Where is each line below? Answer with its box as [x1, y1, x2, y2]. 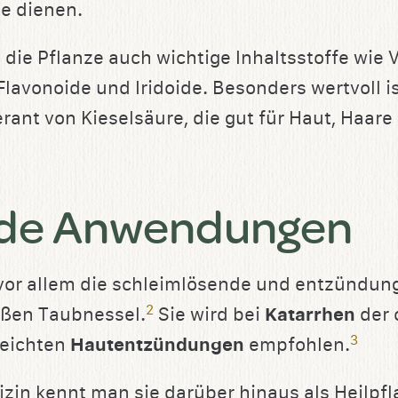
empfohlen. [249, 334, 350, 357]
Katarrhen [265, 304, 360, 327]
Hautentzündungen [70, 334, 249, 357]
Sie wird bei [154, 304, 265, 327]
